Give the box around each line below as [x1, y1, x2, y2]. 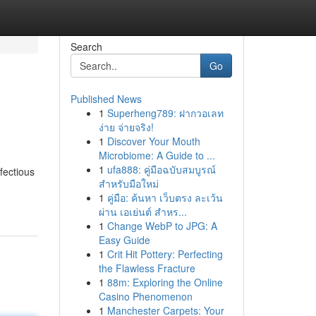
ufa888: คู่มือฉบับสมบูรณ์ [107, 162, 216, 176]
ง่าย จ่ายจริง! [98, 120, 154, 134]
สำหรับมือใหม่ [98, 176, 159, 190]
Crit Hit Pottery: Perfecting [107, 247, 223, 261]
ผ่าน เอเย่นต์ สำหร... [98, 205, 187, 219]
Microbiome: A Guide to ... [98, 148, 215, 162]
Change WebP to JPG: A [107, 219, 217, 233]
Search [70, 39, 102, 54]
